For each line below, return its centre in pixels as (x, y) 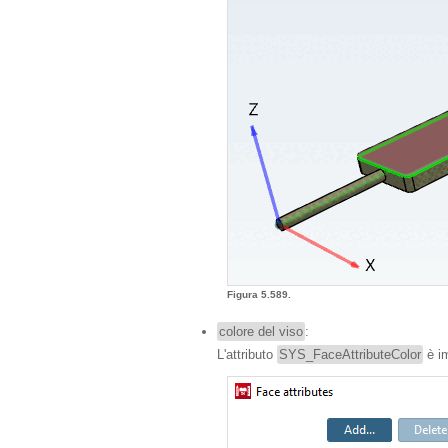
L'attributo (247, 354)
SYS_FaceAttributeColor (350, 354)
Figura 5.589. (260, 294)
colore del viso (261, 331)
